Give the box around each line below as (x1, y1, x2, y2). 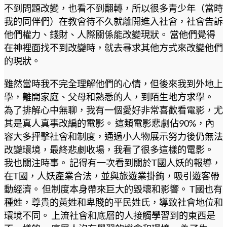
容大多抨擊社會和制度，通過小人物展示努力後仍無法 (4, 130, 223, 142)
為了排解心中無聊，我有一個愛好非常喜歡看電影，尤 (4, 104, 223, 116)
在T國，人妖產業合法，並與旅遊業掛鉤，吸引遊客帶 (4, 170, 219, 181)
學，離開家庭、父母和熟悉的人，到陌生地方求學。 (4, 91, 214, 102)
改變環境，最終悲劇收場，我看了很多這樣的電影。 (4, 143, 214, 155)
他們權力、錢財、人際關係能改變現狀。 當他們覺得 (4, 29, 215, 41)
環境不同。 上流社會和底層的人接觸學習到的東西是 (4, 209, 215, 221)
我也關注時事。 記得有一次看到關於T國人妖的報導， (4, 157, 221, 168)
